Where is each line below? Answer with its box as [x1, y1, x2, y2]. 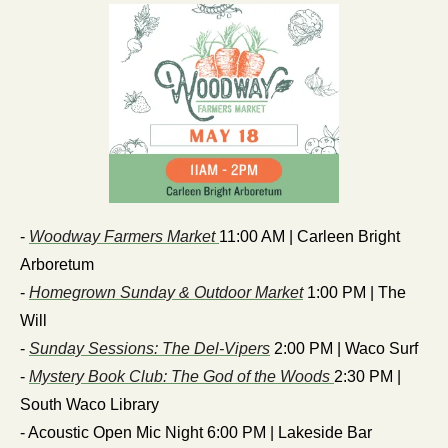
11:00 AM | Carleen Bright [219, 228, 400, 246]
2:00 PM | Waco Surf [270, 340, 418, 358]
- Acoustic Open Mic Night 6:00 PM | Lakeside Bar [20, 424, 372, 442]
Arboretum [20, 256, 94, 274]
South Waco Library [20, 396, 159, 414]
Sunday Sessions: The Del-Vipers [29, 340, 270, 358]
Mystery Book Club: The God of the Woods [29, 368, 334, 386]
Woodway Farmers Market [29, 228, 219, 246]
